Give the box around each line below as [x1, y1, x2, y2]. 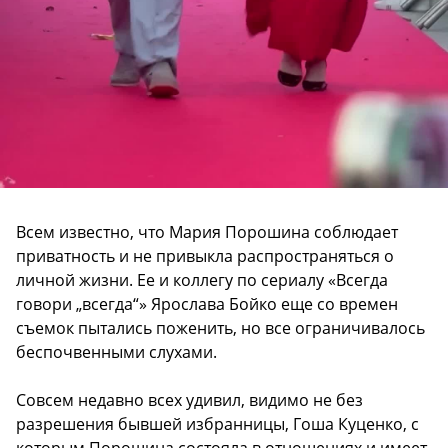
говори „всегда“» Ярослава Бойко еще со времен [16, 293, 398, 316]
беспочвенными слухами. [16, 341, 217, 364]
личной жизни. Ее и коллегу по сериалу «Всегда [16, 269, 388, 292]
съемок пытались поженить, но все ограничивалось [16, 317, 425, 340]
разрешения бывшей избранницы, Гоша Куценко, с [16, 413, 419, 436]
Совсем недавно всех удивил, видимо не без [16, 389, 363, 412]
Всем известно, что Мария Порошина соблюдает [16, 221, 398, 244]
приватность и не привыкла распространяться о [16, 245, 394, 268]
